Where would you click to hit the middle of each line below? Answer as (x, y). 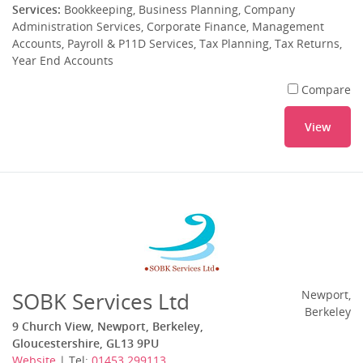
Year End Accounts (63, 60)
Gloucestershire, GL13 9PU (85, 343)
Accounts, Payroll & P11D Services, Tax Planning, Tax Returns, (177, 43)
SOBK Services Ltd (101, 301)
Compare (326, 90)
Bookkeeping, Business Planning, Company (178, 9)
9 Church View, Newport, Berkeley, (108, 326)
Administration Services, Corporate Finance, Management (168, 26)
